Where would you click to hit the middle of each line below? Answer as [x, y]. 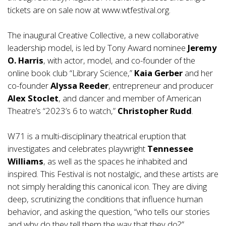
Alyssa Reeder [79, 86]
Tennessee [170, 149]
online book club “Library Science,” [71, 73]
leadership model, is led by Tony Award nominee [98, 48]
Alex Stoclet [33, 98]
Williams [25, 161]
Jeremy [202, 48]
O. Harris [25, 61]
